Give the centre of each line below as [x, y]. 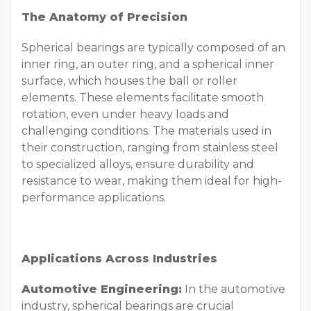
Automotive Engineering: [102, 289]
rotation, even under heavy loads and [125, 115]
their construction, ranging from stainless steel [150, 148]
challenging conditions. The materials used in [146, 131]
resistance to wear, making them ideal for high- [152, 181]
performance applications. [94, 198]
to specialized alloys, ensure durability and [138, 165]
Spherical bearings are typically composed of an [153, 48]
